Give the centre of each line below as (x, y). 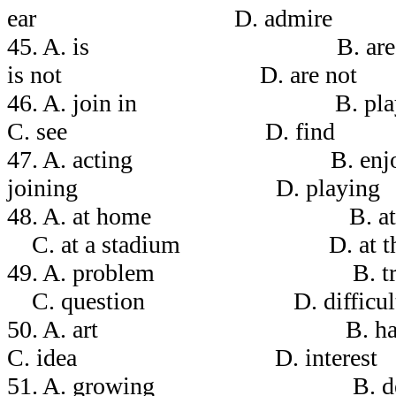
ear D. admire (170, 18)
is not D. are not (182, 74)
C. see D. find (171, 131)
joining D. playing (194, 187)
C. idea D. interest (192, 357)
